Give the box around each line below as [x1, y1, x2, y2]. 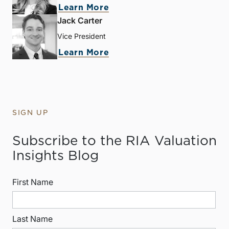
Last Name [12, 214, 53, 224]
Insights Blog [12, 149, 99, 163]
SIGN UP [12, 109, 49, 117]
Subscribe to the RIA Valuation [12, 134, 217, 148]
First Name [12, 177, 53, 188]
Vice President [57, 32, 106, 41]
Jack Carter [57, 15, 102, 26]
